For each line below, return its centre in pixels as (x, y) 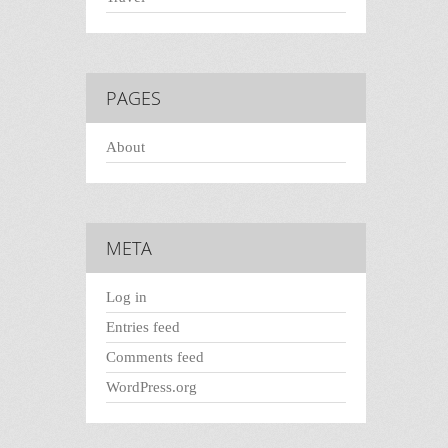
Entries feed (143, 327)
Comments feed (155, 357)
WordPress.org (151, 387)
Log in (126, 297)
